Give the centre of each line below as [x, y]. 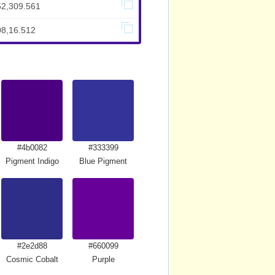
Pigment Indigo [32, 161]
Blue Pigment [103, 161]
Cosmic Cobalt [32, 259]
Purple [103, 259]
